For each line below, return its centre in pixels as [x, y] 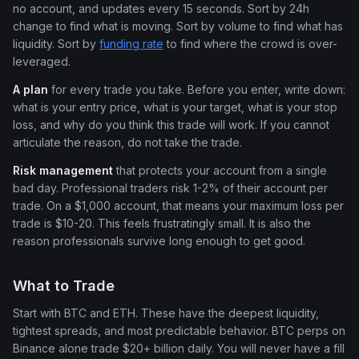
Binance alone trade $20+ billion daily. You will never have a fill [179, 349]
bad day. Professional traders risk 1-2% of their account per [170, 188]
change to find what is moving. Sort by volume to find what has [178, 26]
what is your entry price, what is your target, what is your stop [175, 107]
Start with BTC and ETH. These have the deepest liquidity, [166, 313]
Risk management [63, 170]
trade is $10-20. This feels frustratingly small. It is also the [162, 223]
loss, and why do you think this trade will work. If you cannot [171, 124]
